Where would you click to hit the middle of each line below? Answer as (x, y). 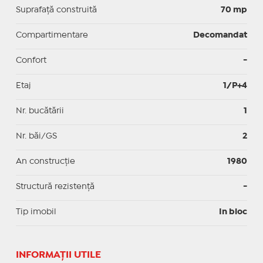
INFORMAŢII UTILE (58, 255)
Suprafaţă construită (56, 10)
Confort (31, 60)
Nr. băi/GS (36, 136)
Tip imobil (36, 212)
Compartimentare (52, 35)
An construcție (45, 161)
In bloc (233, 212)
